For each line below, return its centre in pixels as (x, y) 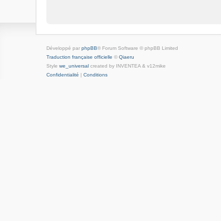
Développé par (64, 48)
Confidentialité (63, 75)
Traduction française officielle (79, 57)
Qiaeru (127, 57)
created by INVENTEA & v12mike (127, 66)
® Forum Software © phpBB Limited (138, 48)
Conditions (95, 75)
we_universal (74, 66)
